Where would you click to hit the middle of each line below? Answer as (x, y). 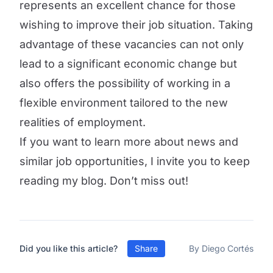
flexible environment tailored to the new (124, 103)
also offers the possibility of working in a (125, 83)
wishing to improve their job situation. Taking (136, 25)
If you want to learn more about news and (129, 142)
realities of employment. (83, 122)
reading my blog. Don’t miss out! (104, 181)
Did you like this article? (69, 248)
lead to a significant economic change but (128, 64)
